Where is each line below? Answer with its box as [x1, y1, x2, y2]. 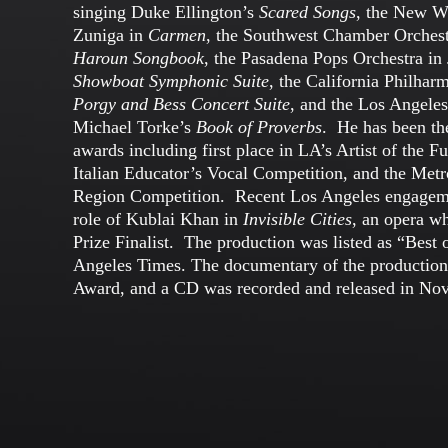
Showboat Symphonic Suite [73, 71, 269, 91]
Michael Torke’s [73, 117, 196, 137]
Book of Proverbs [196, 117, 322, 137]
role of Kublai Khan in [73, 209, 243, 229]
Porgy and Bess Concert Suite [73, 94, 290, 114]
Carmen [148, 25, 206, 45]
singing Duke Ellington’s [73, 2, 259, 22]
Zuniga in [73, 25, 148, 45]
